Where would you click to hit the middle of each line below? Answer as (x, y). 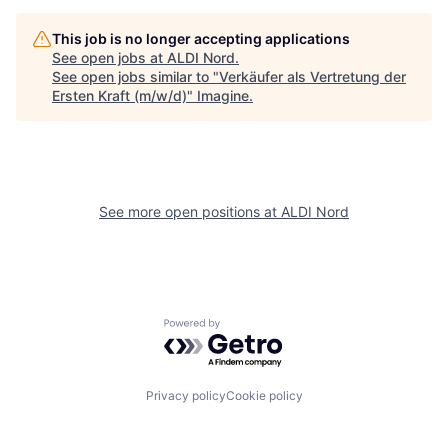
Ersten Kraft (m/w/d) (119, 96)
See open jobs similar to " (135, 77)
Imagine (223, 96)
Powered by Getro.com (251, 328)
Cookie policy (264, 395)
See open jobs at (109, 58)
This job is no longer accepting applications (201, 39)
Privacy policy (185, 395)
